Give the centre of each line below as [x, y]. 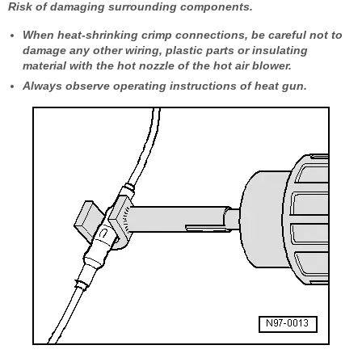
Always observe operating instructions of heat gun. [165, 85]
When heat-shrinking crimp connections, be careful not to [183, 34]
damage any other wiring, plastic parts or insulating [165, 50]
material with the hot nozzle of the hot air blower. [157, 65]
